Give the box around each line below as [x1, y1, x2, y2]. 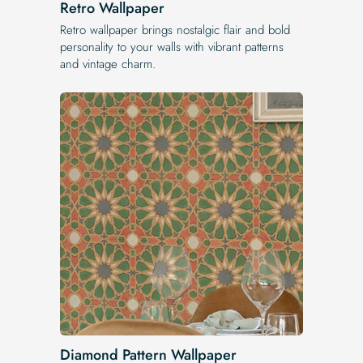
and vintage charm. [60, 54, 156, 73]
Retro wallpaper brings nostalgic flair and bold [60, 20, 290, 39]
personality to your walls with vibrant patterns [60, 37, 284, 56]
